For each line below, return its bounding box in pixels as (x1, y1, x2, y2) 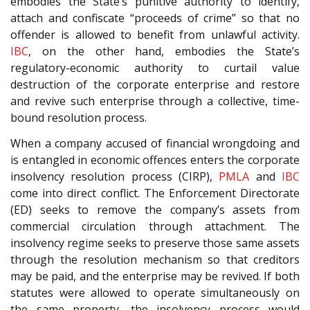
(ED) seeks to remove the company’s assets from (10, 201, 300, 217)
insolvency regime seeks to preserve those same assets (10, 235, 300, 250)
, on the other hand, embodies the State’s (28, 44, 300, 60)
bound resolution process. (10, 110, 147, 126)
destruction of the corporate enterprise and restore (10, 77, 300, 93)
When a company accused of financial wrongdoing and (10, 135, 300, 151)
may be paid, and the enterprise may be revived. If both (10, 268, 300, 284)
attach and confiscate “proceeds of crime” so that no (10, 10, 300, 26)
